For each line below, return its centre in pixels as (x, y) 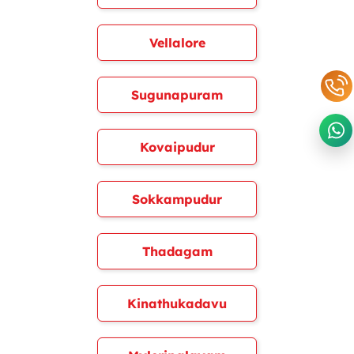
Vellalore (177, 43)
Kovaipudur (177, 147)
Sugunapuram (177, 95)
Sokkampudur (177, 199)
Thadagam (177, 251)
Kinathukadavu (177, 303)
